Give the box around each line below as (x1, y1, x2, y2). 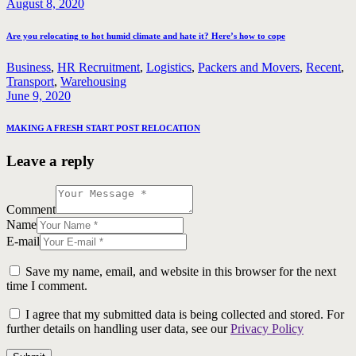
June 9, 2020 (6, 89, 71, 103)
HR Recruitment (57, 60, 140, 75)
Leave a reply (6, 153, 95, 169)
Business (6, 60, 51, 75)
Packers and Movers (198, 60, 300, 75)
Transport (6, 75, 54, 89)
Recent (306, 60, 341, 75)
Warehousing (60, 75, 126, 89)
